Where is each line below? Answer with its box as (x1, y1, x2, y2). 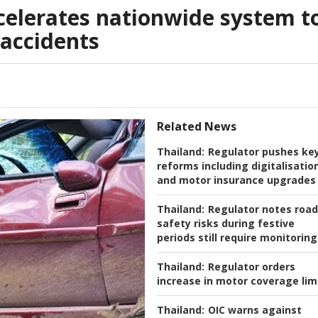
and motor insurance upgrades (157, 173, 316, 187)
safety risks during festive (157, 216, 295, 231)
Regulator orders (208, 260, 295, 274)
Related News (157, 119, 236, 135)
